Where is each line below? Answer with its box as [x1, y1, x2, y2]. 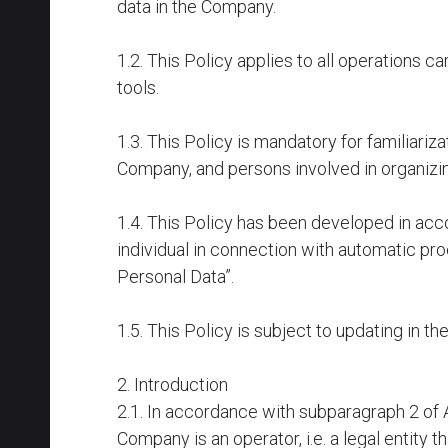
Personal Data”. [117, 266, 234, 287]
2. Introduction [117, 374, 228, 395]
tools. [117, 77, 159, 98]
